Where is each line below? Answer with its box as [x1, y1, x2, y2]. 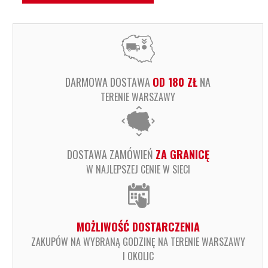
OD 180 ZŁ [153, 74, 197, 90]
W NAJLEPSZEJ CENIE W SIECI [86, 162, 190, 176]
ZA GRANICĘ [155, 146, 209, 162]
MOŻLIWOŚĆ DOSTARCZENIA [76, 218, 200, 234]
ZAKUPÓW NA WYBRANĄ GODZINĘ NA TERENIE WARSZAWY [31, 234, 245, 249]
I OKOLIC [122, 248, 154, 263]
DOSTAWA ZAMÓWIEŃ [66, 146, 156, 162]
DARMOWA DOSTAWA [65, 74, 153, 90]
